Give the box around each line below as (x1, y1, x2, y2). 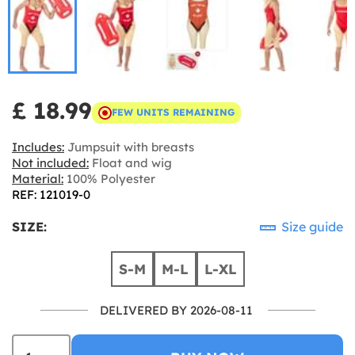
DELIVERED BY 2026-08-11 (99, 302, 253, 318)
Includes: (12, 139, 64, 155)
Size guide (278, 218, 343, 235)
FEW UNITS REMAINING (112, 106, 235, 118)
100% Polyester (63, 170, 155, 186)
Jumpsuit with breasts (64, 139, 194, 155)
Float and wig (89, 155, 172, 170)
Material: (12, 170, 63, 186)
